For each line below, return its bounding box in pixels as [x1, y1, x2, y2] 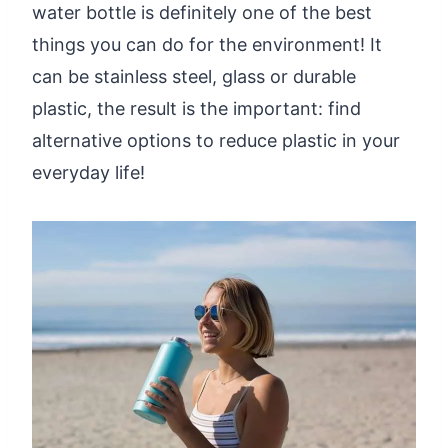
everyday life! [32, 161, 145, 183]
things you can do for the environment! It [32, 33, 382, 55]
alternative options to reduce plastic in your [32, 129, 400, 151]
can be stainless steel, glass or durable [32, 65, 356, 87]
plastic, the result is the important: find [32, 97, 361, 119]
